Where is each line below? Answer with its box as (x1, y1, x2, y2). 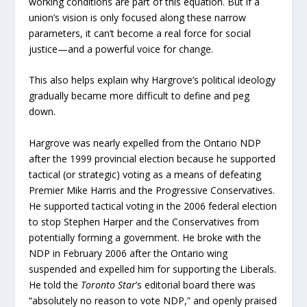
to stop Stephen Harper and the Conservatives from (29, 214, 260, 228)
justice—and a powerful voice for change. (29, 42, 214, 56)
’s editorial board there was (136, 278, 256, 291)
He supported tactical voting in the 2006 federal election (29, 199, 278, 212)
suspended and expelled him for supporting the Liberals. (29, 262, 277, 275)
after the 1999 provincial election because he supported (29, 151, 276, 165)
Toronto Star (81, 278, 136, 291)
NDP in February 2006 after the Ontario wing (29, 246, 228, 260)
